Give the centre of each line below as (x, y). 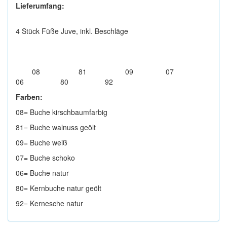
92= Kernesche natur (49, 203)
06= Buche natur (42, 173)
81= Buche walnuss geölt (56, 127)
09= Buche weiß (42, 142)
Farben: (29, 97)
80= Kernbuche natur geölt (59, 188)
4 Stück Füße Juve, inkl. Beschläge (72, 31)
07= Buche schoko (45, 158)
